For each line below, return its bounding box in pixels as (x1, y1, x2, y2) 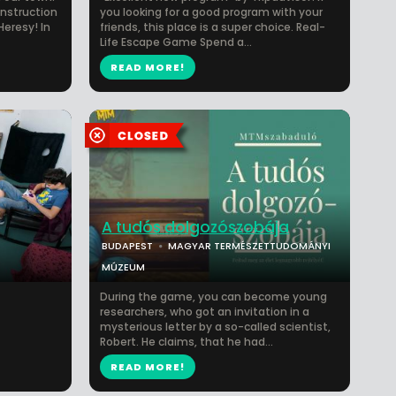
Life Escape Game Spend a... (100, 34, 252, 49)
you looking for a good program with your (100, 4, 323, 19)
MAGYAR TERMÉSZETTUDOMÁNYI (168, 239, 331, 253)
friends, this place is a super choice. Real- (100, 19, 325, 34)
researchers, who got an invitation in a (100, 304, 309, 319)
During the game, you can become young (100, 289, 327, 304)
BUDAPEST (102, 239, 153, 253)
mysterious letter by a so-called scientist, (100, 319, 331, 334)
